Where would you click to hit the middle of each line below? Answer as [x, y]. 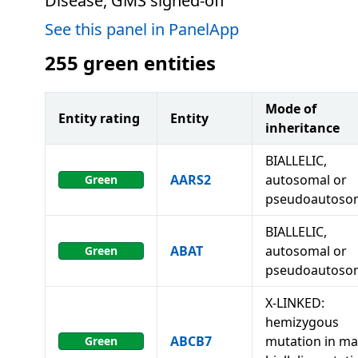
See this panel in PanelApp [142, 29]
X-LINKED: [295, 303]
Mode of [291, 109]
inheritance [302, 128]
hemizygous [302, 322]
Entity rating [99, 118]
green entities [149, 63]
